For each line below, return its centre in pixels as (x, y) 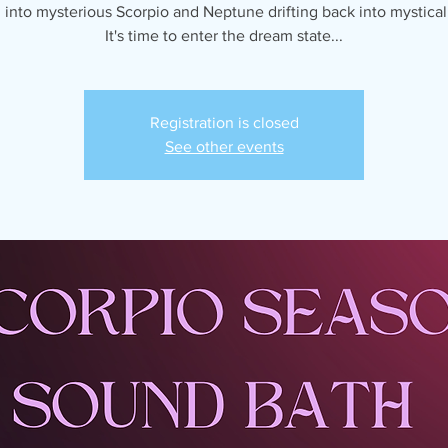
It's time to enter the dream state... (224, 35)
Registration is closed (224, 122)
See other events (224, 146)
